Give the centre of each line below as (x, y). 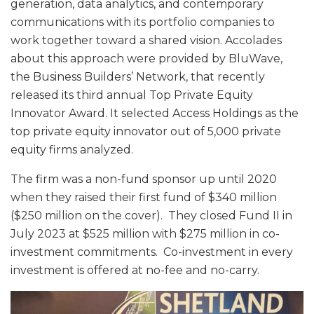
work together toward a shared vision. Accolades (146, 40)
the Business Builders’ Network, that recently (138, 76)
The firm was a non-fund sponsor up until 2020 (144, 179)
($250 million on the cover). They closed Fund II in (151, 215)
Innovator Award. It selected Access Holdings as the (155, 113)
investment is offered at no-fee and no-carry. (136, 270)
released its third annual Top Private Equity (132, 95)
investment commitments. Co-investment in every (152, 252)
